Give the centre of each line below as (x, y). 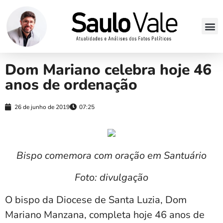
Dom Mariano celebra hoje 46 (108, 70)
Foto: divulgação (111, 178)
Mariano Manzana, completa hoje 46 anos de (105, 215)
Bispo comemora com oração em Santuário (111, 155)
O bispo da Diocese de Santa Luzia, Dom (96, 200)
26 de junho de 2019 (42, 107)
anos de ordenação (71, 85)
